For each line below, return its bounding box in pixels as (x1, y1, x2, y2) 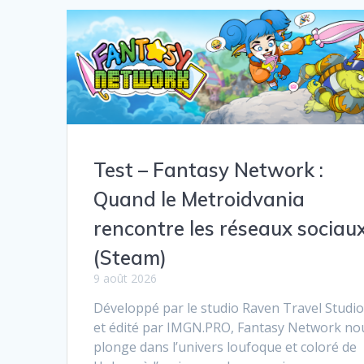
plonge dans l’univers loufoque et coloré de (93, 337, 357, 356)
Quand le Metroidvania (93, 186, 305, 211)
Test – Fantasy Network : (93, 157, 324, 182)
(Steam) (93, 245, 167, 270)
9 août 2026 (93, 270, 158, 286)
